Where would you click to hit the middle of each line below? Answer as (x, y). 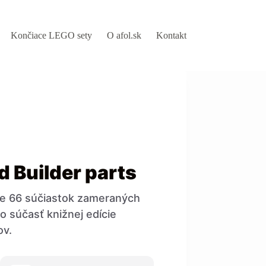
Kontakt (171, 35)
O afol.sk (124, 35)
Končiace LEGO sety (51, 35)
